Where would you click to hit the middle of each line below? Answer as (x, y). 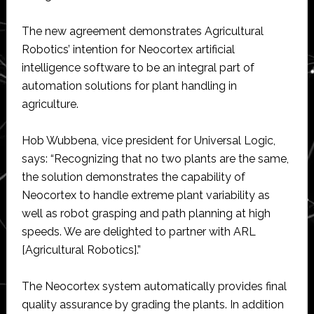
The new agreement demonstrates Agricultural (142, 31)
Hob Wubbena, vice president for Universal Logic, (148, 140)
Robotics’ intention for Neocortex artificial (128, 49)
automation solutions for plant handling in (129, 86)
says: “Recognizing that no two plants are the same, (155, 158)
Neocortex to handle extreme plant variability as (145, 195)
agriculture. (50, 104)
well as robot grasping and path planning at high (146, 213)
